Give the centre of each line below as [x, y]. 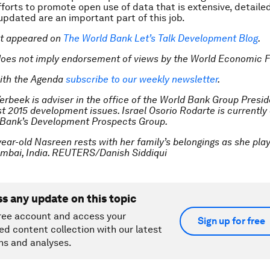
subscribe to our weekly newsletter [142, 79]
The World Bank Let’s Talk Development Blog [161, 38]
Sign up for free [231, 221]
